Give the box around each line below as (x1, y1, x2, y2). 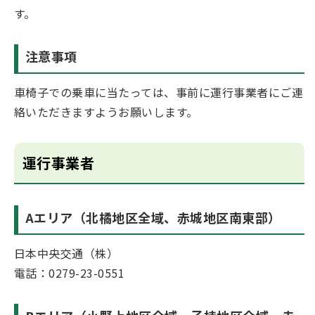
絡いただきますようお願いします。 (14, 103, 198, 121)
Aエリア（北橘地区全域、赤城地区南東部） (25, 208, 281, 227)
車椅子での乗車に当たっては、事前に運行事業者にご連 (14, 84, 303, 101)
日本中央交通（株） (14, 245, 119, 262)
